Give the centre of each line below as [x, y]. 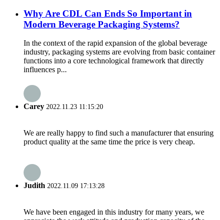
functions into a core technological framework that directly [114, 61]
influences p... [45, 70]
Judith [34, 186]
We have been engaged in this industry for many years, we [114, 212]
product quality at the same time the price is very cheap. [109, 141]
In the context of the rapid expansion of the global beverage [115, 43]
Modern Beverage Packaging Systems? [102, 24]
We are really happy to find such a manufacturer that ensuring [119, 133]
